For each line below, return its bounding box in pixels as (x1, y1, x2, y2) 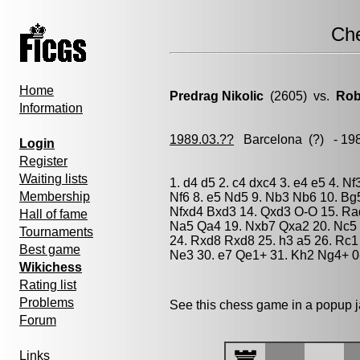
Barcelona (243, 133, 302, 146)
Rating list (19, 278, 76, 292)
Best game (19, 243, 80, 256)
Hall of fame (19, 207, 88, 221)
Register (19, 154, 67, 168)
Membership (19, 190, 90, 203)
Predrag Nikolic (170, 89, 264, 103)
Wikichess (19, 260, 82, 274)
